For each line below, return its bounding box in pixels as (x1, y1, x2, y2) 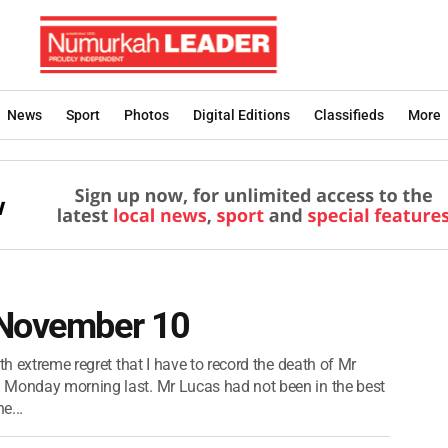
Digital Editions (193, 106, 290, 123)
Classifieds (314, 106, 384, 123)
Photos (124, 106, 169, 123)
